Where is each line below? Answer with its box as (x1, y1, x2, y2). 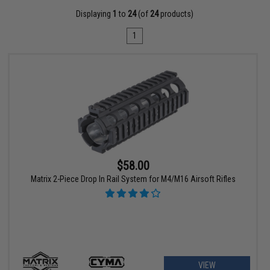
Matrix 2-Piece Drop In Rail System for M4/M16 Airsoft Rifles (30, 174, 236, 184)
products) (159, 9, 194, 19)
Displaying (76, 9, 113, 19)
